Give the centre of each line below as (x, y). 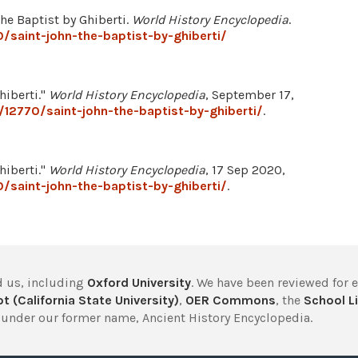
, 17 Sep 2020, (245, 170)
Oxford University (139, 282)
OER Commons (231, 300)
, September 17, (250, 95)
